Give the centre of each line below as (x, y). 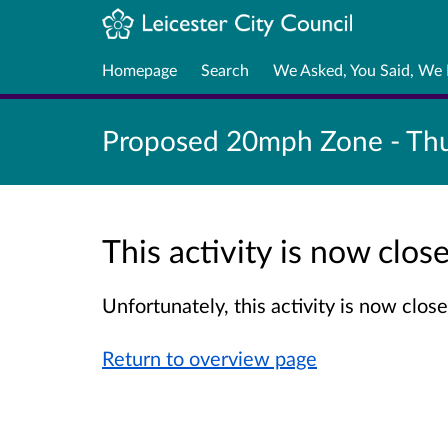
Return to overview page (209, 357)
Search (225, 69)
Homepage (139, 69)
